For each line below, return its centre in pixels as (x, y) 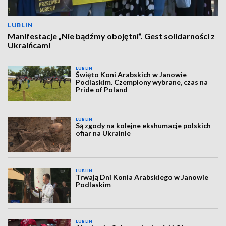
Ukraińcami (29, 45)
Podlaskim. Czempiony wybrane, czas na (142, 82)
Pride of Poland (102, 90)
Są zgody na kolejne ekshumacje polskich (144, 126)
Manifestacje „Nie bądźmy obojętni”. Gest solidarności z (111, 36)
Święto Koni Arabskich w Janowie (131, 74)
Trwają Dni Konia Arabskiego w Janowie (142, 177)
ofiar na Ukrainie (103, 133)
